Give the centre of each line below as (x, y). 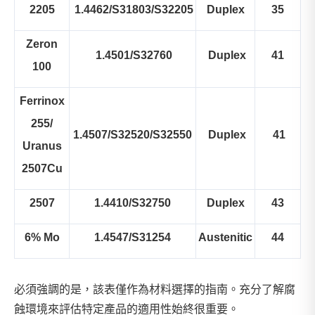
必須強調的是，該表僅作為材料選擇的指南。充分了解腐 (155, 289)
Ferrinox (42, 101)
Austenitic (225, 237)
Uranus (42, 146)
